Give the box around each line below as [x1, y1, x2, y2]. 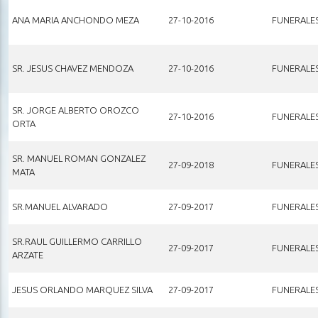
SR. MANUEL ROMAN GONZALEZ [11, 153, 146, 163]
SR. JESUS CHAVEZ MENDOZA [11, 62, 133, 73]
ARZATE [11, 249, 43, 260]
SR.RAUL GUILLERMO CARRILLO [11, 236, 142, 246]
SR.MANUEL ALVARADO [11, 201, 108, 212]
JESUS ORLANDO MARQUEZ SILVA [11, 284, 153, 295]
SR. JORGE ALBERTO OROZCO [11, 104, 139, 115]
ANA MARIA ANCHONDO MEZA [11, 14, 139, 25]
